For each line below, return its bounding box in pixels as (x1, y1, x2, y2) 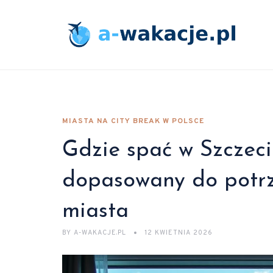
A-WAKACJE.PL (71, 229, 129, 237)
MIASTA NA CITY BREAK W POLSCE (62, 116, 204, 126)
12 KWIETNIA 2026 (144, 229, 213, 237)
